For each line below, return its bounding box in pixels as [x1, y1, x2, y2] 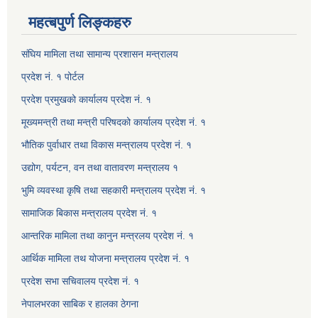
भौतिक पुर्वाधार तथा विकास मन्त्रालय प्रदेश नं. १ [21, 139, 192, 151]
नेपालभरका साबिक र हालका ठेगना [21, 298, 138, 310]
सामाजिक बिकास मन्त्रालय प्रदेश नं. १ [21, 207, 157, 219]
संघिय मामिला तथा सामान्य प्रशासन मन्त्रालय [21, 48, 178, 60]
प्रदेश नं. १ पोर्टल [21, 71, 84, 83]
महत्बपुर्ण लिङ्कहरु [28, 13, 131, 32]
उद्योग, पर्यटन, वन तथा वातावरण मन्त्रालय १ [21, 162, 178, 174]
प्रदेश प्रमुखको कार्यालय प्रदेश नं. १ [21, 94, 151, 106]
